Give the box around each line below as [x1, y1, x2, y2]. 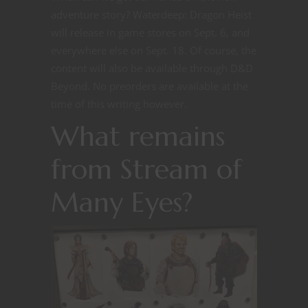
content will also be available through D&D [51, 60, 253, 75]
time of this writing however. [51, 96, 187, 111]
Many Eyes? [51, 184, 193, 219]
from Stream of [51, 151, 242, 186]
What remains [51, 118, 225, 153]
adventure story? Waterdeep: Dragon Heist [51, 7, 252, 21]
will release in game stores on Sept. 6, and [51, 25, 250, 39]
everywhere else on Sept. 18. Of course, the [51, 43, 256, 57]
